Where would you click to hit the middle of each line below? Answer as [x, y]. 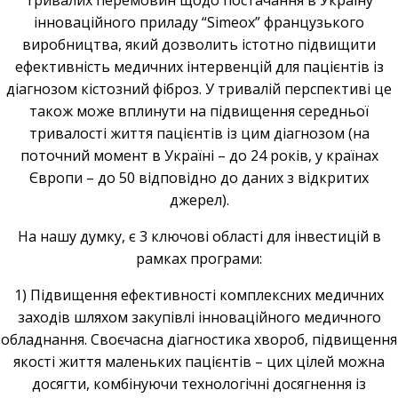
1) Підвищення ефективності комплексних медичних [199, 295]
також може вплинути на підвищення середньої [199, 111]
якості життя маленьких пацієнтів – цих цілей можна [199, 361]
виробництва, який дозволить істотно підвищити [199, 44]
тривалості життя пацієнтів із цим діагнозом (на [199, 133]
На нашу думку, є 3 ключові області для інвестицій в [199, 236]
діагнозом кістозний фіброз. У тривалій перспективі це [199, 88]
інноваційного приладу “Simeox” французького [199, 22]
